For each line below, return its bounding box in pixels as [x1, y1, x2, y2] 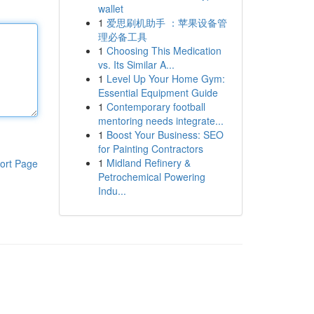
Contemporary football [106, 100, 205, 114]
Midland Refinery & [106, 156, 191, 170]
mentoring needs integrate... [97, 114, 224, 128]
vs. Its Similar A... [97, 57, 175, 71]
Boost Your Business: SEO [106, 128, 224, 142]
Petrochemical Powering [97, 170, 205, 184]
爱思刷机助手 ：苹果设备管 [106, 15, 227, 29]
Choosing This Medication [106, 43, 221, 57]
